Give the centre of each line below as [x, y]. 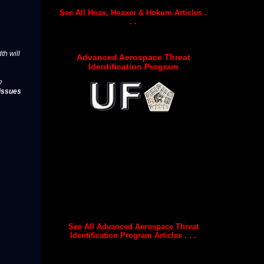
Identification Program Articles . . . [133, 236]
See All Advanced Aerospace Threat [133, 227]
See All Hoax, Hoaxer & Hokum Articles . [133, 12]
